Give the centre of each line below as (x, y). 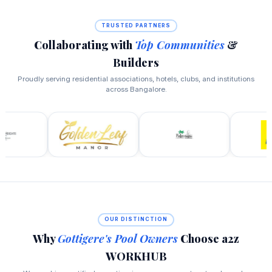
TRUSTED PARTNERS (136, 25)
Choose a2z (209, 239)
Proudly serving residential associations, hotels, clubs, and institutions (136, 79)
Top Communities (180, 44)
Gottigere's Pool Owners (118, 239)
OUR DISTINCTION (136, 219)
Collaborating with (84, 44)
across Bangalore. (136, 90)
